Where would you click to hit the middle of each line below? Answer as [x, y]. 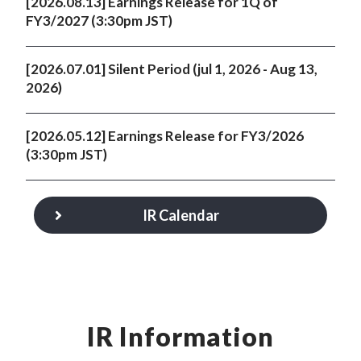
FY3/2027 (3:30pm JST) [99, 21]
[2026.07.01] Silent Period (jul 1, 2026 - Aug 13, [172, 69]
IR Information [180, 336]
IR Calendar [180, 215]
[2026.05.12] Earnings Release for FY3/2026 [165, 136]
